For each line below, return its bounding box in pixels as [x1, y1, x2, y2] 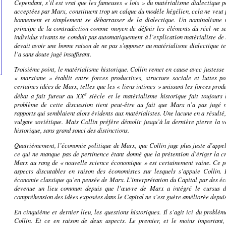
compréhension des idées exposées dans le [14, 192, 124, 201]
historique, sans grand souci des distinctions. [14, 126, 129, 135]
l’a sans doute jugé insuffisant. [14, 49, 91, 59]
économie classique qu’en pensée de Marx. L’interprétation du [14, 175, 178, 184]
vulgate [14, 117, 33, 126]
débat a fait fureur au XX [14, 91, 84, 100]
